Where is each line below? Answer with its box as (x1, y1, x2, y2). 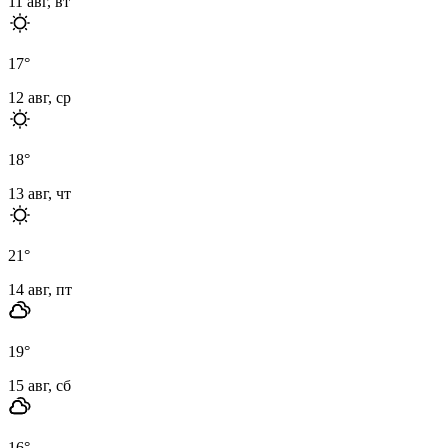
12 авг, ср (8, 88, 71, 106)
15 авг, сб (8, 376, 71, 394)
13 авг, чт (8, 184, 71, 202)
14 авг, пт (8, 280, 72, 298)
